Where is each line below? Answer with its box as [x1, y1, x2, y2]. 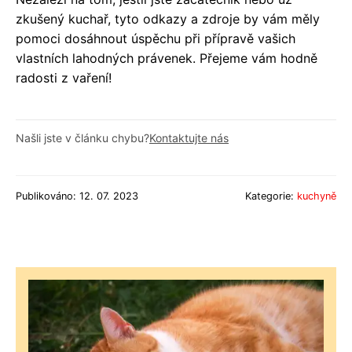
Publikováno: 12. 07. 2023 [16, 190, 138, 203]
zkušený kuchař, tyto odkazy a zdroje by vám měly [16, 11, 320, 27]
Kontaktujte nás [149, 131, 229, 145]
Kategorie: [245, 190, 297, 203]
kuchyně [297, 190, 336, 203]
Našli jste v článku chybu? [16, 131, 149, 145]
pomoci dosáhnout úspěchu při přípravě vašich [16, 31, 295, 47]
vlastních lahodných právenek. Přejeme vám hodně [16, 50, 317, 67]
